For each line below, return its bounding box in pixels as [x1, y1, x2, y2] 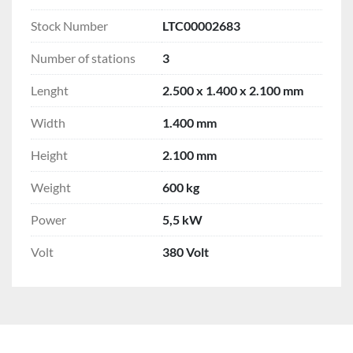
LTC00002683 [162, 17, 240, 33]
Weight [31, 179, 71, 195]
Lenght [31, 82, 69, 98]
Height [31, 147, 68, 162]
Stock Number [31, 17, 108, 33]
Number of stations [31, 50, 136, 65]
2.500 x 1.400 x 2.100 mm [162, 82, 303, 98]
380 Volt [162, 243, 209, 259]
